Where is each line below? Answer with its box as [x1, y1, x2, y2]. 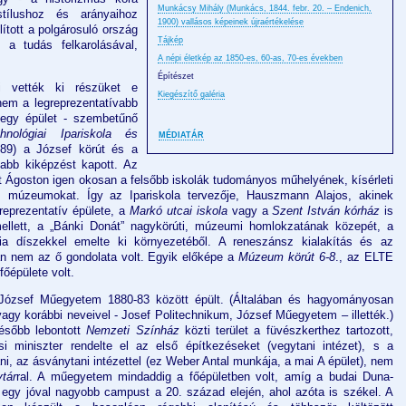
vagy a [227, 204, 273, 218]
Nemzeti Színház [86, 324, 179, 338]
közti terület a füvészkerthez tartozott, [179, 324, 394, 338]
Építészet [158, 72, 194, 82]
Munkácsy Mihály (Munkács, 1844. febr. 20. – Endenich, [158, 4, 372, 14]
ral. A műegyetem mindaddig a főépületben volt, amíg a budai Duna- [15, 370, 394, 384]
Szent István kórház [272, 204, 381, 218]
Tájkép [158, 35, 183, 45]
